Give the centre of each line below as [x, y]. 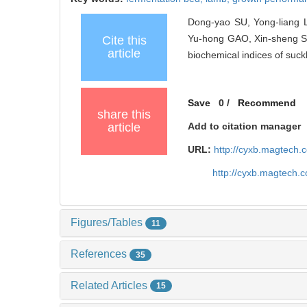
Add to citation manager [245, 126]
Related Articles [110, 285]
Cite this [124, 41]
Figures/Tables [108, 223]
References [100, 254]
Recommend [267, 103]
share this [124, 115]
